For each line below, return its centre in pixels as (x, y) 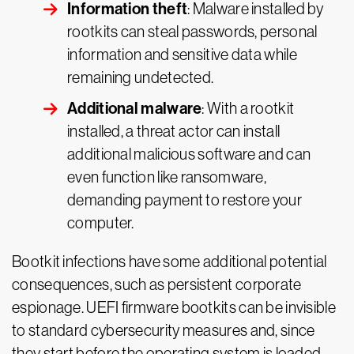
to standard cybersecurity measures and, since (164, 330)
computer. (101, 223)
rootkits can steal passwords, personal (192, 32)
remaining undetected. (141, 77)
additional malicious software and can (189, 154)
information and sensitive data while (182, 55)
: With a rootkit (248, 108)
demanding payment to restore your (185, 200)
